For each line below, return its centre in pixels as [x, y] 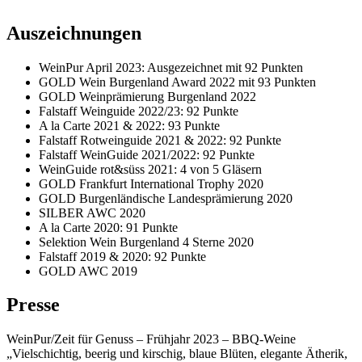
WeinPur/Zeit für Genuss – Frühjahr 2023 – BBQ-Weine [151, 339]
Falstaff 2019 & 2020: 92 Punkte [122, 256]
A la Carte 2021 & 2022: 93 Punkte [129, 125]
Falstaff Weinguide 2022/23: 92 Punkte [139, 111]
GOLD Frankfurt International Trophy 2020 [151, 183]
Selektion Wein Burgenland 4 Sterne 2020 [146, 242]
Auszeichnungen [74, 33]
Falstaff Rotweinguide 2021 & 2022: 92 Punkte [160, 140]
